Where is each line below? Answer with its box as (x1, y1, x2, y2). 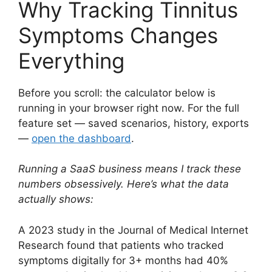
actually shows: (18, 193, 93, 205)
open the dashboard (32, 132, 131, 144)
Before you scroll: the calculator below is (18, 86, 216, 99)
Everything (18, 47, 124, 73)
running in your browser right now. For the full (18, 101, 239, 114)
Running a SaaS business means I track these (18, 163, 241, 175)
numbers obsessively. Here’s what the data (18, 178, 229, 190)
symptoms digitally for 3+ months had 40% (18, 254, 228, 267)
